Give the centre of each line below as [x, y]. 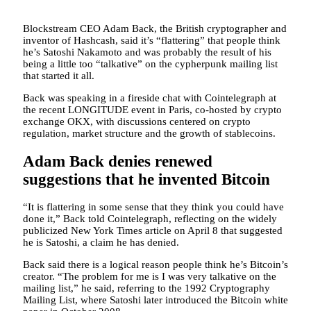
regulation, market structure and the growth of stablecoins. [149, 133]
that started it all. [60, 75]
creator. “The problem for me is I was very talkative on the [150, 277]
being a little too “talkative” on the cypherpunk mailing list [150, 64]
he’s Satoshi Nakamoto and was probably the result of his [147, 52]
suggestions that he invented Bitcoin [146, 179]
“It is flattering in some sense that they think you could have [153, 207]
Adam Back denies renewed [118, 161]
